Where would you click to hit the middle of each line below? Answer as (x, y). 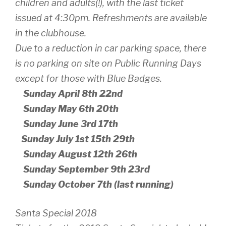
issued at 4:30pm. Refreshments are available (111, 18)
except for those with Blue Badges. (89, 79)
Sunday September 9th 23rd (82, 169)
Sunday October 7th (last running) (94, 185)
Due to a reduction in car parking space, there (111, 48)
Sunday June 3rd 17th (67, 124)
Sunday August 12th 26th (76, 154)
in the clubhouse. (51, 33)
